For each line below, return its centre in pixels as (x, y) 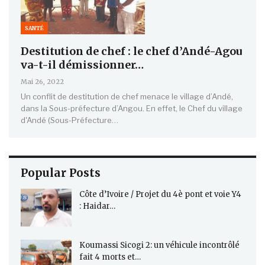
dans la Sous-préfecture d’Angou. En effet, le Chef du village (132, 109)
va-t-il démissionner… (82, 65)
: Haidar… (97, 206)
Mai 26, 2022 (42, 82)
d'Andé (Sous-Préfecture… (70, 120)
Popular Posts (61, 173)
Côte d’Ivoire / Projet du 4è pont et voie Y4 (160, 195)
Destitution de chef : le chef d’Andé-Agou (131, 51)
